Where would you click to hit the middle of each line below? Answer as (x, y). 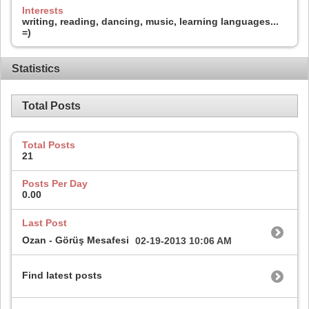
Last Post (44, 222)
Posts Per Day (55, 183)
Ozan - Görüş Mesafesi (76, 240)
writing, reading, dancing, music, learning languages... (150, 21)
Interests (43, 10)
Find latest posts (62, 276)
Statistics (36, 68)
